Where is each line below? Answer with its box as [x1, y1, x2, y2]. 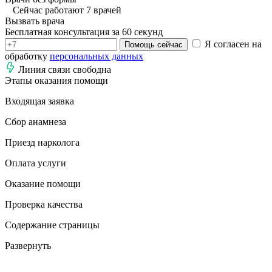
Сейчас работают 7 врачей [13, 4, 121, 15]
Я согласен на [202, 38, 262, 49]
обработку [5, 50, 50, 61]
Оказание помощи [5, 178, 81, 189]
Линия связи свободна [18, 64, 111, 75]
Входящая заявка [5, 95, 74, 106]
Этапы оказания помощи [5, 75, 108, 86]
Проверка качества [5, 199, 83, 209]
